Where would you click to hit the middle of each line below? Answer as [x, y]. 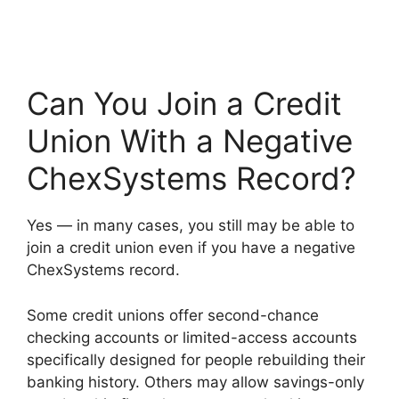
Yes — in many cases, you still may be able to [191, 226]
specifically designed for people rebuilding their [196, 359]
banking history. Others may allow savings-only [195, 382]
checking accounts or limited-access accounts [192, 337]
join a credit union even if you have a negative [191, 248]
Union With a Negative [190, 141]
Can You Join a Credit [184, 104]
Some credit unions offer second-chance [173, 315]
